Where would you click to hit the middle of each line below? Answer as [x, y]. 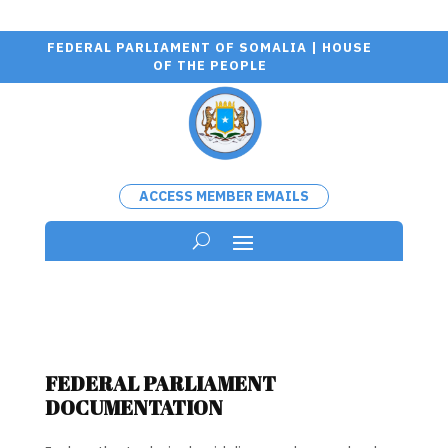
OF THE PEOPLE [209, 65]
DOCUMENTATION [133, 407]
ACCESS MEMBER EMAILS [223, 195]
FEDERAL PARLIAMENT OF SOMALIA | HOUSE [210, 47]
